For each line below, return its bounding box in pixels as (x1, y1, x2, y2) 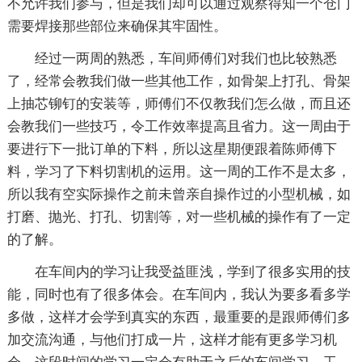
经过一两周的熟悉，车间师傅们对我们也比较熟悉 (34, 50, 337, 66)
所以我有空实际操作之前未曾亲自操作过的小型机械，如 (6, 186, 351, 202)
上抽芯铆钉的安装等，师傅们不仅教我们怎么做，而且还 (6, 95, 351, 112)
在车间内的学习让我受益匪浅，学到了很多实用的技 (34, 263, 351, 280)
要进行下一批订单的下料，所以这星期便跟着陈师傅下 (6, 141, 337, 157)
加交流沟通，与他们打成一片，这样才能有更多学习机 (6, 331, 337, 347)
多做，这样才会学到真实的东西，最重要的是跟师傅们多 (6, 309, 351, 325)
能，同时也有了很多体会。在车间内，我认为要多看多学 (6, 286, 351, 302)
